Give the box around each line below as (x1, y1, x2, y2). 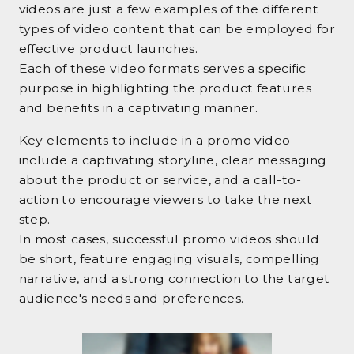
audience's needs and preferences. (18, 290, 244, 306)
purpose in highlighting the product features (18, 80, 311, 96)
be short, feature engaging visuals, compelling (18, 250, 320, 266)
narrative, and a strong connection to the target (18, 270, 330, 286)
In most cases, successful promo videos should (18, 231, 320, 247)
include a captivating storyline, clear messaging (18, 152, 327, 168)
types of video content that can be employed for (18, 21, 336, 36)
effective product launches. (18, 40, 198, 56)
